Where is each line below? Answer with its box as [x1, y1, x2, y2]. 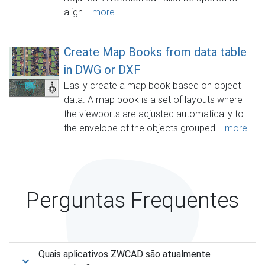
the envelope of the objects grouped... [64, 122, 225, 134]
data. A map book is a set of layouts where [64, 93, 243, 105]
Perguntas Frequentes [26, 187, 239, 213]
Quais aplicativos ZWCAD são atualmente [38, 248, 211, 260]
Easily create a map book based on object [64, 79, 241, 91]
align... [64, 6, 92, 18]
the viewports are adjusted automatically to [64, 108, 244, 119]
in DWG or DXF [64, 62, 141, 77]
